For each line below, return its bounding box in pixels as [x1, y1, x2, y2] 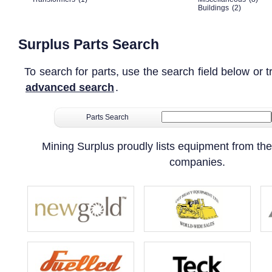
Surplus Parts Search [18, 36, 159, 52]
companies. [169, 156, 225, 168]
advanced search [25, 81, 114, 93]
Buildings [198, 4, 229, 12]
